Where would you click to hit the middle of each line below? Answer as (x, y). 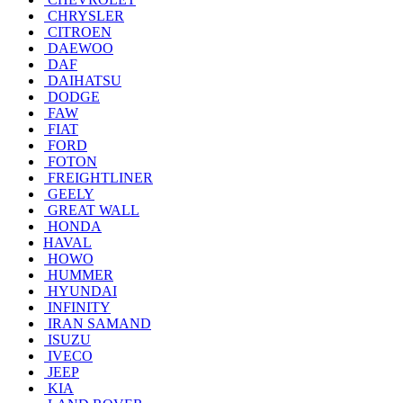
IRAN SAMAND (99, 323)
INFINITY (79, 307)
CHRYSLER (86, 15)
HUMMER (81, 274)
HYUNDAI (82, 291)
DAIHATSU (85, 80)
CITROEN (80, 31)
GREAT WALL (94, 210)
